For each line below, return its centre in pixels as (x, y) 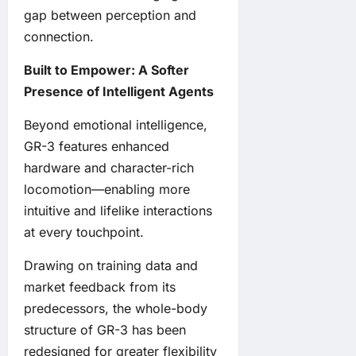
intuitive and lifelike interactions (118, 211)
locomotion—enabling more (107, 190)
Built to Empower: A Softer (106, 70)
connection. (59, 37)
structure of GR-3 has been (105, 330)
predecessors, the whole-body (116, 309)
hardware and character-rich (109, 168)
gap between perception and (110, 15)
